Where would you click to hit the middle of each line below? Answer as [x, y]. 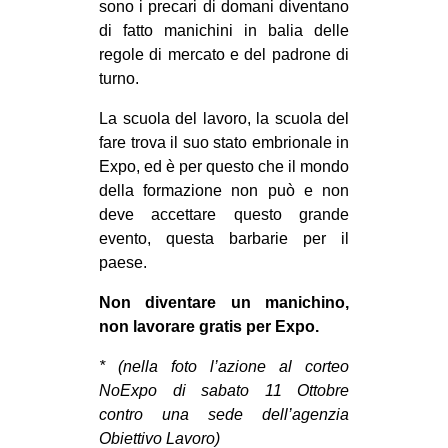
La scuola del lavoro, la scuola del [224, 119]
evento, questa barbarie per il [224, 239]
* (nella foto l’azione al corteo [224, 367]
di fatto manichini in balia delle [224, 31]
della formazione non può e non [224, 191]
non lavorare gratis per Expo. [209, 327]
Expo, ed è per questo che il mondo [224, 167]
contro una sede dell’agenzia [224, 415]
